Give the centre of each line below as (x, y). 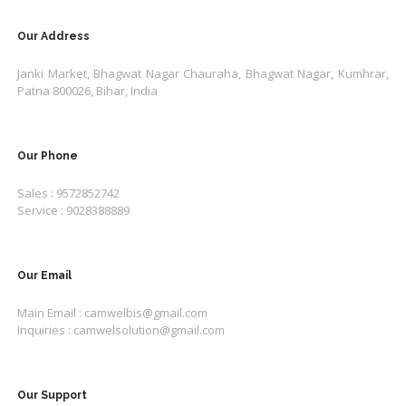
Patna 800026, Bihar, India (88, 91)
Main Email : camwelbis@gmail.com (113, 313)
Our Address (54, 37)
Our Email (45, 276)
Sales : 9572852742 (69, 193)
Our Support (53, 396)
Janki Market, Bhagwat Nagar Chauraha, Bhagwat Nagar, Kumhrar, (203, 74)
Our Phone (48, 156)
